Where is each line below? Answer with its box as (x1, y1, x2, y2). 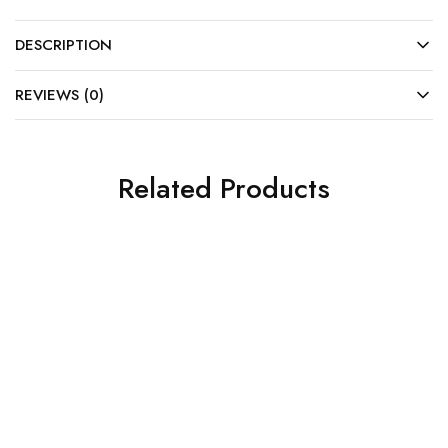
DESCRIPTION (15, 33, 112, 56)
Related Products (118, 167, 330, 209)
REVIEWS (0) (15, 83, 104, 106)
